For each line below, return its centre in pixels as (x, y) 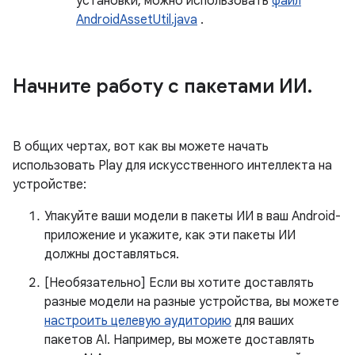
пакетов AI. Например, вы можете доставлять (179, 340)
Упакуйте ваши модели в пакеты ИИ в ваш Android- (193, 216)
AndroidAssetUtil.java (137, 20)
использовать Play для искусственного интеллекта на (172, 166)
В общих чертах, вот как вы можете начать (141, 147)
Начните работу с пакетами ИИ (160, 86)
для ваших (263, 321)
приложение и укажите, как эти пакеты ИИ (170, 235)
